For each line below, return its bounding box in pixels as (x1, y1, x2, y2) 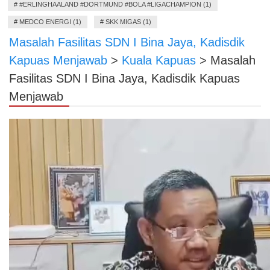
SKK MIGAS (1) (105, 17, 151, 25)
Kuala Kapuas (122, 53, 196, 67)
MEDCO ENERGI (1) (19, 17, 81, 25)
